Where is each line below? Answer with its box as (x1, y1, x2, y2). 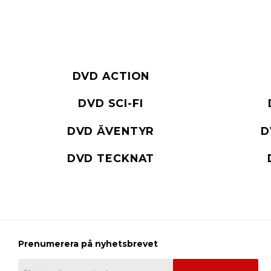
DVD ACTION (72, 70, 149, 83)
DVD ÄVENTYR (67, 124, 155, 137)
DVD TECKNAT (67, 151, 155, 165)
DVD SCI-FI (78, 97, 143, 110)
